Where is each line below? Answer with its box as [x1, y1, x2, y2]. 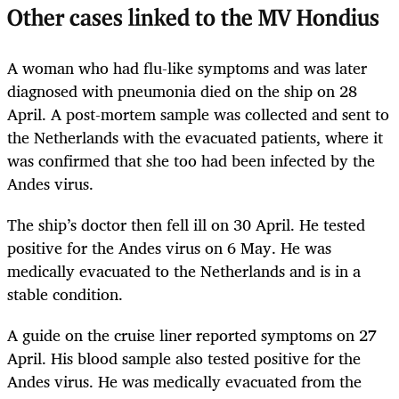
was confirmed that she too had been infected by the [7, 146, 375, 174]
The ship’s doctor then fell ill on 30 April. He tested [7, 210, 365, 238]
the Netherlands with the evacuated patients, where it [7, 123, 383, 151]
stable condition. [7, 280, 123, 307]
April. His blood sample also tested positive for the [7, 345, 361, 372]
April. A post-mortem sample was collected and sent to [7, 100, 389, 127]
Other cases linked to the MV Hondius [7, 6, 379, 31]
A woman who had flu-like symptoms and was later [7, 53, 367, 81]
